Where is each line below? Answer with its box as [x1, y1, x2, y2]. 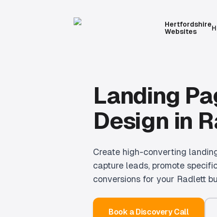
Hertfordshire [164, 20, 212, 28]
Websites [164, 28, 197, 35]
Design [93, 108, 169, 134]
